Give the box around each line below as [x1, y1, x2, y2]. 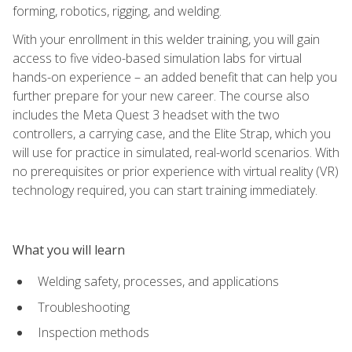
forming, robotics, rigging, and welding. [13, 2, 222, 20]
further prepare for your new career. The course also [13, 86, 310, 104]
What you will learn [13, 240, 125, 258]
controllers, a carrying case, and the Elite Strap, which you [13, 124, 331, 142]
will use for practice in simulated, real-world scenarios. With [13, 143, 339, 161]
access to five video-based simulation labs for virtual [13, 49, 302, 67]
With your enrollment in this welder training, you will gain [13, 30, 320, 48]
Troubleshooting [38, 298, 130, 316]
